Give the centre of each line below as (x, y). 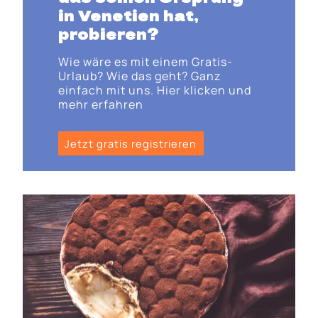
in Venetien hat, (128, 16)
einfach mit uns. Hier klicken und (154, 91)
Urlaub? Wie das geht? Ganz (139, 76)
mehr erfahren (100, 105)
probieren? (108, 34)
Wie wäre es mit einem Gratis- (145, 62)
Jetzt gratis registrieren (131, 144)
